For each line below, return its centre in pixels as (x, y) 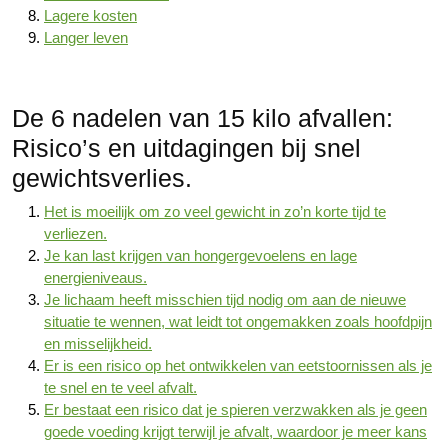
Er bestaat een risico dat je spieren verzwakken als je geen (235, 409)
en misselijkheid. (98, 343)
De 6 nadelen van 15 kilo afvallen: (202, 118)
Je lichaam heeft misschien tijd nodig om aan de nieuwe (225, 299)
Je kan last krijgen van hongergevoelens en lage (200, 255)
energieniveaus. (95, 277)
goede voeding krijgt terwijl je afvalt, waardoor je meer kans (235, 431)
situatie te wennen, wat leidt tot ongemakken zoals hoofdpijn (238, 321)
